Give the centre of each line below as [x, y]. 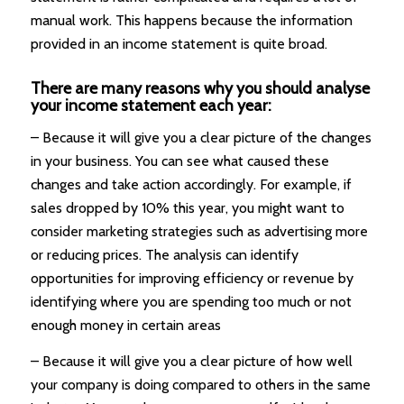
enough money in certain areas [125, 326]
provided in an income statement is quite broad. [179, 43]
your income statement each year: [151, 105]
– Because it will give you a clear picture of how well [191, 362]
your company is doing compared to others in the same [200, 385]
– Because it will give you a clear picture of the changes [201, 138]
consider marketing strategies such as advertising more [199, 232]
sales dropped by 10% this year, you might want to [187, 208]
